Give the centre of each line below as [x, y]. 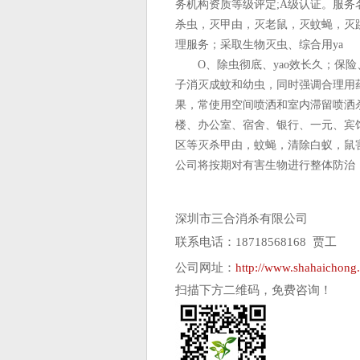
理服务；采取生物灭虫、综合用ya [259, 45]
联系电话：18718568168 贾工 [256, 242]
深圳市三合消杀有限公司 [241, 219]
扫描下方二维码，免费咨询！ [254, 290]
